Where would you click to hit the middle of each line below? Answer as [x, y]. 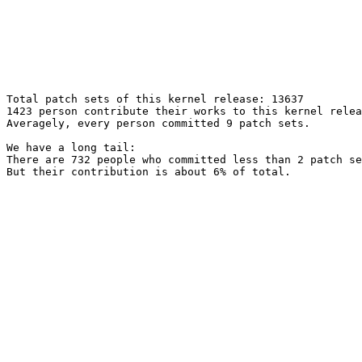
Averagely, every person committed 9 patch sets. [158, 123]
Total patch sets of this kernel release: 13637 [155, 99]
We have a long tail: [71, 147]
